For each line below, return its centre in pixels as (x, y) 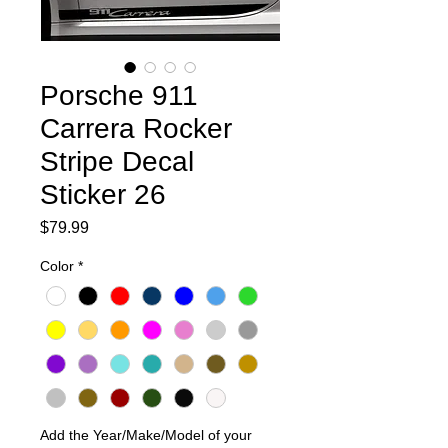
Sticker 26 (103, 194)
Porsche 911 (119, 95)
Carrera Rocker (136, 128)
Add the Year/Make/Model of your (146, 435)
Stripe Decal (117, 161)
